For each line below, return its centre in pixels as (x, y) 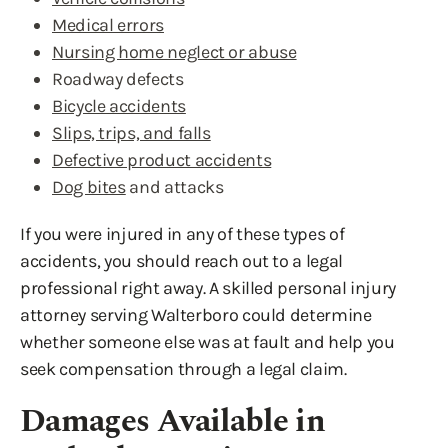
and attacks (174, 187)
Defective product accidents (162, 160)
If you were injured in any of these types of (182, 234)
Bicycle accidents (119, 106)
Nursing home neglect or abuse (174, 52)
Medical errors (108, 25)
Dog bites (89, 187)
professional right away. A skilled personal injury (208, 288)
